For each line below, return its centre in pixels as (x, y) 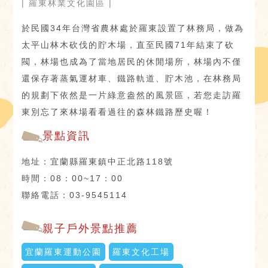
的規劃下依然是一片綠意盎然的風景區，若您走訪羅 (132, 95)
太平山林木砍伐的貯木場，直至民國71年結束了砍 (128, 45)
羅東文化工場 (141, 252)
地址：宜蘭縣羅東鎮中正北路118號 (98, 161)
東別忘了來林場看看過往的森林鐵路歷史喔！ (118, 112)
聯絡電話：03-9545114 (75, 195)
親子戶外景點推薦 (91, 228)
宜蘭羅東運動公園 (64, 252)
